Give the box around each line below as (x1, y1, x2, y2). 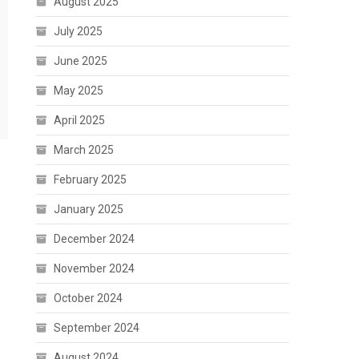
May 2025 (54, 83, 104, 97)
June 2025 (54, 54, 108, 67)
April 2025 (54, 113, 106, 127)
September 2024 (54, 321, 140, 334)
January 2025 (54, 202, 124, 216)
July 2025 (54, 24, 103, 38)
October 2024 (54, 291, 123, 305)
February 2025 (54, 172, 127, 186)
